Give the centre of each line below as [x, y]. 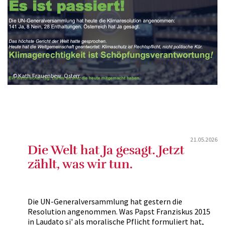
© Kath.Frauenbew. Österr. [47, 76]
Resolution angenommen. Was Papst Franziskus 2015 [119, 211]
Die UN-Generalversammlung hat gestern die [105, 201]
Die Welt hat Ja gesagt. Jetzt [106, 150]
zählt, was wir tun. [80, 164]
